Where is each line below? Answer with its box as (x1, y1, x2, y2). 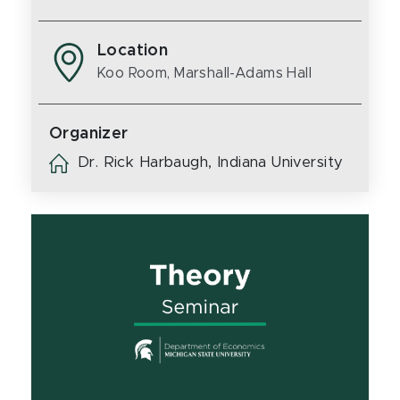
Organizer (49, 126, 129, 142)
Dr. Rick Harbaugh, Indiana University (78, 155, 344, 170)
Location (97, 43, 169, 59)
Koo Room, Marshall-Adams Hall (97, 66, 312, 80)
